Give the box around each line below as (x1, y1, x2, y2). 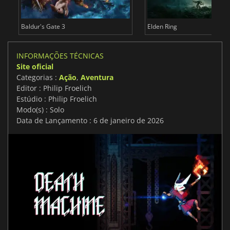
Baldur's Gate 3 (21, 22, 65, 31)
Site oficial (16, 62, 53, 72)
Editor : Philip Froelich (16, 83, 92, 93)
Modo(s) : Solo (16, 105, 64, 115)
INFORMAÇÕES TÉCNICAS (16, 51, 104, 61)
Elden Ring (147, 22, 177, 31)
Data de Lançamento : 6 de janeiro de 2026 (16, 116, 164, 126)
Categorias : (16, 72, 59, 83)
